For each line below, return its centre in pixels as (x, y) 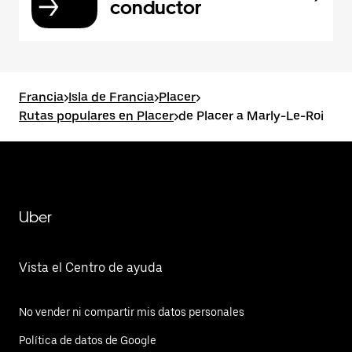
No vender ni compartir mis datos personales (132, 312)
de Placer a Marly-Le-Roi (251, 116)
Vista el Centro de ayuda (91, 268)
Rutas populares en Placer (96, 116)
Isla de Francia (111, 97)
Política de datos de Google (88, 340)
